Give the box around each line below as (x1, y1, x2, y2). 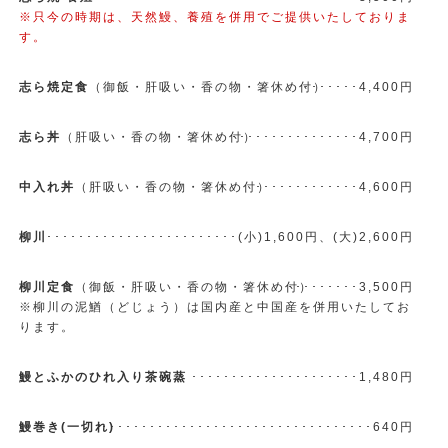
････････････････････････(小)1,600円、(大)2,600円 (46, 230, 414, 244)
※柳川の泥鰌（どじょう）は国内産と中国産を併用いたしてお (19, 300, 411, 314)
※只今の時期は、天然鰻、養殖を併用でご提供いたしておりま (19, 10, 411, 24)
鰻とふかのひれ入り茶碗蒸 (19, 370, 187, 384)
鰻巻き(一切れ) (19, 420, 115, 434)
